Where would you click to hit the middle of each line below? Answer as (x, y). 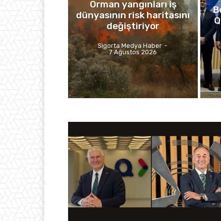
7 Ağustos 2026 (133, 52)
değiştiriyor (133, 26)
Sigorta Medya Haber (130, 45)
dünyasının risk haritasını (133, 15)
